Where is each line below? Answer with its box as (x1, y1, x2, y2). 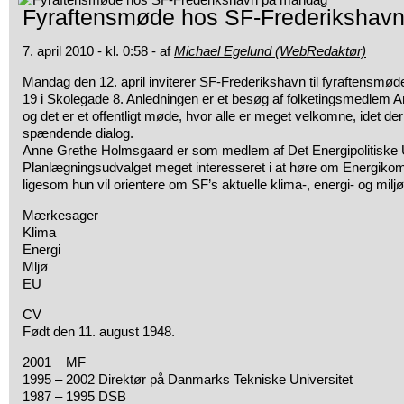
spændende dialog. (23, 125, 133, 141)
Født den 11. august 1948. (23, 324, 175, 339)
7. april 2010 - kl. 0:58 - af (23, 43, 174, 59)
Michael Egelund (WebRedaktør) (174, 43, 366, 59)
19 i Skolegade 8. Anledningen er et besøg (23, 91, 269, 106)
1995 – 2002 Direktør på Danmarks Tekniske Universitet (23, 372, 353, 387)
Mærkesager (23, 207, 98, 223)
